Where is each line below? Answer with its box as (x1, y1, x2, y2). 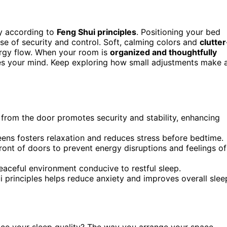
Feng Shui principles (57, 26, 136, 37)
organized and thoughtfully (110, 47, 217, 57)
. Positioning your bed (136, 26, 220, 37)
